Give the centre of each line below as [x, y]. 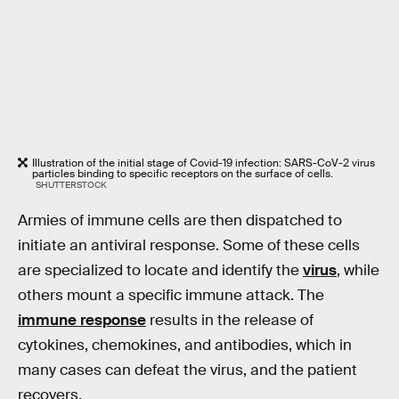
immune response [82, 321]
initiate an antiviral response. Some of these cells [189, 246]
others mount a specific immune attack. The [171, 296]
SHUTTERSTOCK [71, 184]
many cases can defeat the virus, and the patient [187, 370]
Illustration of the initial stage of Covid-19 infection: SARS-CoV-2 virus [204, 163]
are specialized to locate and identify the [160, 271]
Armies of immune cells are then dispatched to [180, 221]
